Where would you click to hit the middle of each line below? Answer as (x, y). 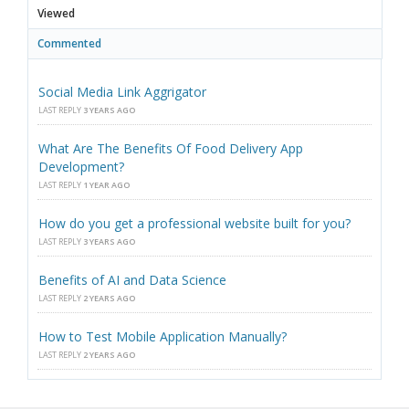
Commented (69, 44)
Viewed (56, 14)
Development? (81, 167)
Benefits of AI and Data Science (132, 280)
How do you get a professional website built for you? (194, 224)
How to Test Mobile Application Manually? (163, 337)
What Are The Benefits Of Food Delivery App (171, 149)
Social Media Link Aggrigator (122, 92)
